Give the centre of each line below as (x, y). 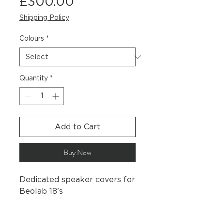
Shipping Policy (44, 18)
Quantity (34, 79)
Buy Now (77, 153)
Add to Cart (77, 127)
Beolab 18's (41, 192)
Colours (32, 39)
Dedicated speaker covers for (77, 180)
